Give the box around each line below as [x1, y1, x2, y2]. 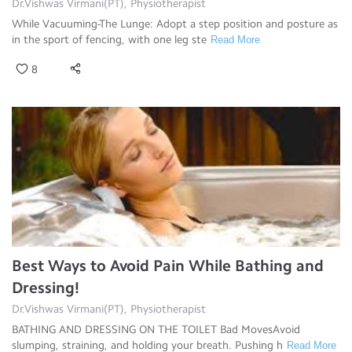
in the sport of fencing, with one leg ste [12, 32, 207, 46]
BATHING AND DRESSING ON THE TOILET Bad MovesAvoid [12, 322, 300, 336]
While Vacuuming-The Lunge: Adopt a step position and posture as [12, 16, 339, 31]
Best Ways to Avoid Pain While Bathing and [12, 255, 324, 275]
